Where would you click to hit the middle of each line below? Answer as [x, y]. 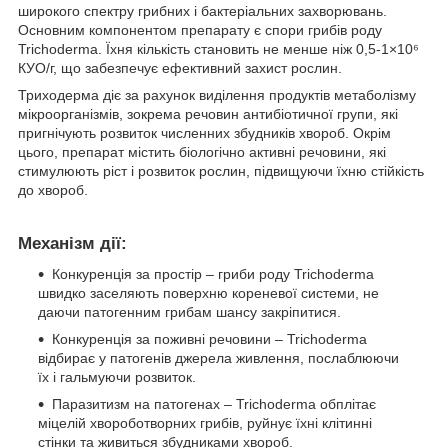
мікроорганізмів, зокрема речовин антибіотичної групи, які [208, 113]
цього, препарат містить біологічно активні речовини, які [202, 151]
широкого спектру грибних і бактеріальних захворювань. [202, 10]
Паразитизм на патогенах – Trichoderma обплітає [214, 403]
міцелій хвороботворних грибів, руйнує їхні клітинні [205, 422]
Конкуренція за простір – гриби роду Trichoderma [213, 273]
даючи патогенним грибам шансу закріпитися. [189, 311]
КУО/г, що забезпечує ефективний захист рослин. [180, 67]
